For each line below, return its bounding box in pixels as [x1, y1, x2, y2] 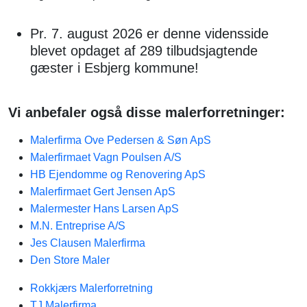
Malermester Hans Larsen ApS [30, 203, 179, 214]
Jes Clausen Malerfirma [30, 237, 145, 249]
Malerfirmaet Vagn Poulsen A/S [30, 151, 182, 163]
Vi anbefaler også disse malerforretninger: [8, 105, 285, 120]
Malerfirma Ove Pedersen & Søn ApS [30, 134, 211, 146]
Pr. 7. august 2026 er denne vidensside [30, 26, 269, 41]
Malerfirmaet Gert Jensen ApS [30, 186, 175, 197]
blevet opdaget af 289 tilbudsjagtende [30, 43, 258, 58]
